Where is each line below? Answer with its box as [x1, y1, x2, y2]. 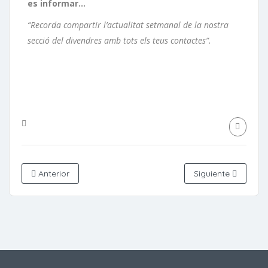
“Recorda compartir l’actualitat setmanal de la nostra [28, 19, 229, 31]
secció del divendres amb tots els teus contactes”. [28, 35, 211, 47]
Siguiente [194, 168, 232, 179]
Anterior [36, 168, 69, 179]
